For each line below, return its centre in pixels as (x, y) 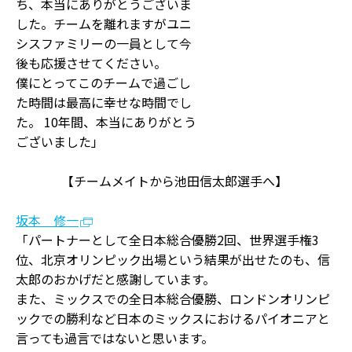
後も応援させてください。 (91, 63)
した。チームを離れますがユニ (104, 24)
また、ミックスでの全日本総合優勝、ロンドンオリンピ (173, 299)
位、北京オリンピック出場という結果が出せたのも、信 (173, 259)
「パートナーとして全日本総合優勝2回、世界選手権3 (167, 240)
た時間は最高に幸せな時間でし (104, 102)
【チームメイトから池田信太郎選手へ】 (174, 181)
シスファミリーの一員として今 (104, 43)
